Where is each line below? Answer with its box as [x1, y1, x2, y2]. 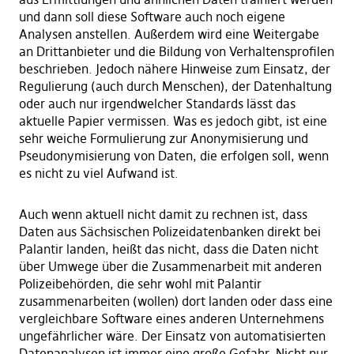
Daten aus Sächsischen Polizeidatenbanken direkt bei [18, 224, 321, 240]
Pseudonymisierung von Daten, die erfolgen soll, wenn [18, 148, 329, 164]
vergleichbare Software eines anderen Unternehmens [18, 311, 324, 327]
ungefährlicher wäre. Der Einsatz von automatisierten [18, 328, 326, 345]
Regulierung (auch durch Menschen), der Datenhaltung [18, 78, 332, 95]
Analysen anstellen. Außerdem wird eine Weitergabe [18, 26, 319, 43]
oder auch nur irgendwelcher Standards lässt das [18, 96, 296, 112]
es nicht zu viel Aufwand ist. [18, 165, 179, 182]
